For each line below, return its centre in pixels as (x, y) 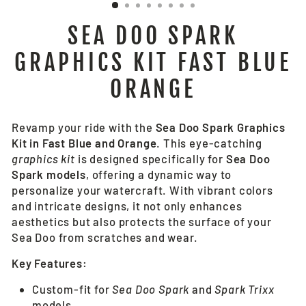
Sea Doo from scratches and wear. (105, 237)
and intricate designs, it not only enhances (127, 206)
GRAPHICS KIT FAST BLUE (153, 62)
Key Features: (50, 263)
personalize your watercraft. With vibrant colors (142, 190)
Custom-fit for (72, 289)
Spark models (49, 174)
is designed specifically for (150, 158)
